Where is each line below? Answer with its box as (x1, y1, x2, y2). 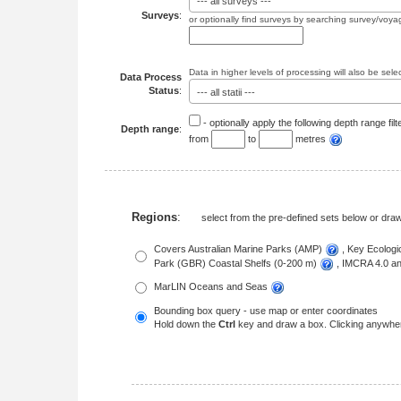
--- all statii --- (197, 87, 255, 98)
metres (293, 133, 328, 144)
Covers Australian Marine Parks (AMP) (154, 243, 325, 254)
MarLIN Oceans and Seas (154, 281, 270, 292)
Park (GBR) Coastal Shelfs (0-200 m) (154, 258, 320, 269)
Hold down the (154, 319, 218, 329)
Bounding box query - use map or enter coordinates (154, 305, 378, 316)
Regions (132, 210, 177, 224)
